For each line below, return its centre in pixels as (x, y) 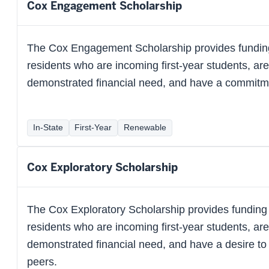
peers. (42, 261)
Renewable (145, 128)
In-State (48, 128)
